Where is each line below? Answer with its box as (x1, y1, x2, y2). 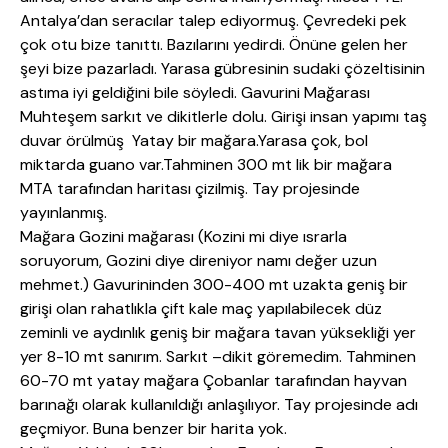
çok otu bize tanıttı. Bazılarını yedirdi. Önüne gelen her (20, 34, 408, 56)
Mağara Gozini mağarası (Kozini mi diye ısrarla (20, 226, 347, 248)
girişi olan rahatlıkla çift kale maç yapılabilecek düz (20, 298, 382, 320)
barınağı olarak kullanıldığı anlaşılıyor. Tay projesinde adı (20, 394, 418, 416)
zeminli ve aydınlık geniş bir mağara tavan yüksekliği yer (20, 322, 416, 344)
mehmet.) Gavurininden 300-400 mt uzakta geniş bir (20, 274, 408, 296)
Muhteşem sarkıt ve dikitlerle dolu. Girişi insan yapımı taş (20, 106, 427, 128)
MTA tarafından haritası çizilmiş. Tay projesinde (20, 178, 360, 200)
